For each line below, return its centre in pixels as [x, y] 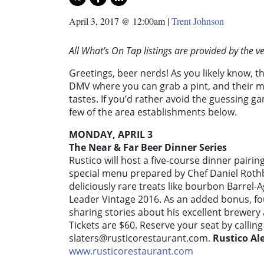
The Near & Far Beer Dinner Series [148, 148]
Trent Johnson [198, 21]
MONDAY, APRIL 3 [111, 135]
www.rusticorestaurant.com [131, 251]
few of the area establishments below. [153, 112]
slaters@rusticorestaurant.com [138, 238]
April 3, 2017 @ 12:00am [117, 21]
